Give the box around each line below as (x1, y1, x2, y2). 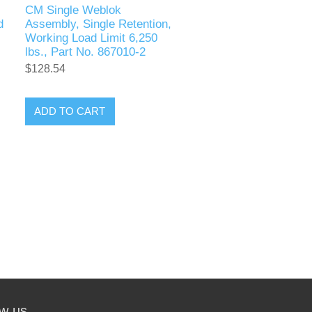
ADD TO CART (34, 105, 106, 118)
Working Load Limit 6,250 (24, 31, 157, 45)
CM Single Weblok (24, 3, 121, 17)
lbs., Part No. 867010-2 (24, 45, 146, 58)
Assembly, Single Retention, (24, 17, 171, 31)
